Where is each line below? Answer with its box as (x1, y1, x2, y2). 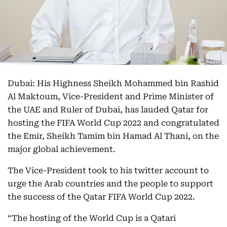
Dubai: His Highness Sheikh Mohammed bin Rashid (8, 79, 219, 89)
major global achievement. (8, 144, 116, 155)
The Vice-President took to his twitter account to (8, 166, 209, 176)
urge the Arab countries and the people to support (8, 179, 213, 189)
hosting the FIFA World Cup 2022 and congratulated (8, 118, 219, 128)
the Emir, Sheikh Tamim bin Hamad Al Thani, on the (8, 131, 219, 141)
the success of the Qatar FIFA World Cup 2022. (8, 192, 195, 202)
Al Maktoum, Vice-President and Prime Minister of (8, 92, 214, 102)
